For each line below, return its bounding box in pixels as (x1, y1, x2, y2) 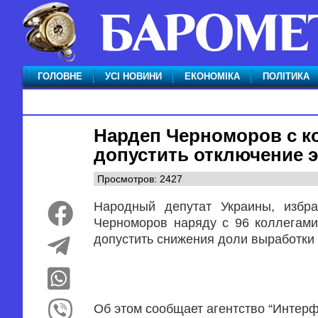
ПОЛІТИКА (263, 71, 309, 82)
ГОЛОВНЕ (38, 71, 82, 82)
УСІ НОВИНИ (105, 71, 162, 82)
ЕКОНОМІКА (185, 71, 240, 82)
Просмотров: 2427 (97, 173, 182, 185)
